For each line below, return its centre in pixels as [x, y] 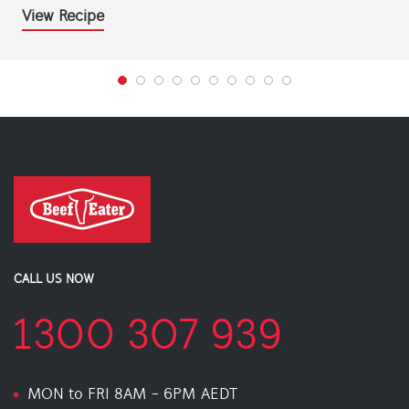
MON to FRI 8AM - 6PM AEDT [132, 395]
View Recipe [63, 17]
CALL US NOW [54, 280]
